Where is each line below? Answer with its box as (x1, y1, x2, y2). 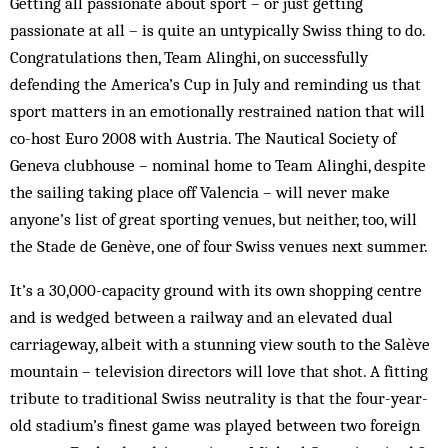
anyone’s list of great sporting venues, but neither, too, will (10, 209, 417, 229)
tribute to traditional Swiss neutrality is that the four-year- (10, 388, 428, 408)
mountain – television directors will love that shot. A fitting (10, 361, 428, 381)
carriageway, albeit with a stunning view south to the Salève (10, 334, 430, 354)
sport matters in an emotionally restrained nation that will (10, 101, 425, 121)
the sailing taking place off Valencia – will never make (10, 182, 390, 202)
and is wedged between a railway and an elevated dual (10, 307, 393, 327)
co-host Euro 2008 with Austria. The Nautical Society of (10, 128, 396, 148)
